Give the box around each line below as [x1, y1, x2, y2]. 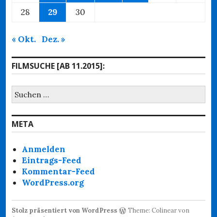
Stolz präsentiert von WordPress [12, 206, 117, 215]
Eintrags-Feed [22, 155, 82, 166]
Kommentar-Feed [22, 166, 95, 177]
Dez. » [42, 33, 65, 45]
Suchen [11, 85, 41, 96]
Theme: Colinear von [126, 206, 189, 215]
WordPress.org [22, 177, 84, 188]
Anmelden [22, 143, 66, 155]
